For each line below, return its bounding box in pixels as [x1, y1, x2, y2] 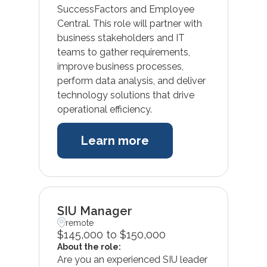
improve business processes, [57, 60, 184, 72]
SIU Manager [57, 203, 132, 218]
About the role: [57, 241, 121, 252]
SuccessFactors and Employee [57, 3, 194, 15]
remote [66, 218, 94, 228]
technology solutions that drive [57, 89, 194, 101]
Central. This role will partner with [57, 17, 202, 29]
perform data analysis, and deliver [57, 74, 206, 86]
